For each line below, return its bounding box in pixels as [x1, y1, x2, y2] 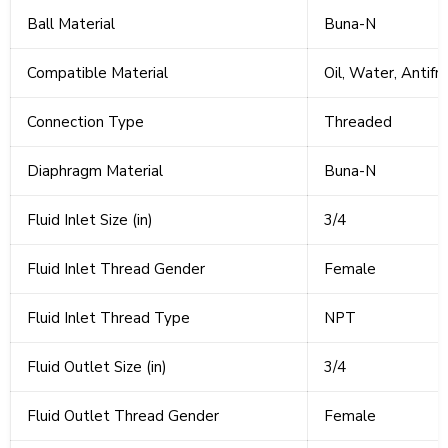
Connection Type [27, 112, 144, 133]
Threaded [324, 112, 392, 133]
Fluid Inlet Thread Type [27, 308, 190, 329]
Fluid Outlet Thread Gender [27, 406, 219, 427]
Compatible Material [27, 63, 168, 84]
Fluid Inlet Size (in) [27, 210, 153, 231]
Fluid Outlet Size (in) [27, 357, 167, 378]
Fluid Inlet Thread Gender [27, 259, 205, 280]
